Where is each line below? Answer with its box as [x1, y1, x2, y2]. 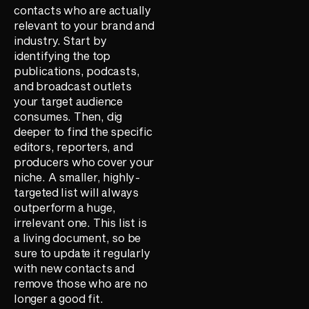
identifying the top [14, 49, 111, 63]
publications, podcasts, [14, 64, 140, 78]
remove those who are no [14, 277, 148, 290]
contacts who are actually [14, 3, 152, 17]
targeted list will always [14, 186, 139, 199]
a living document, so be [14, 231, 141, 245]
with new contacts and [14, 261, 134, 275]
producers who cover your [14, 155, 154, 169]
